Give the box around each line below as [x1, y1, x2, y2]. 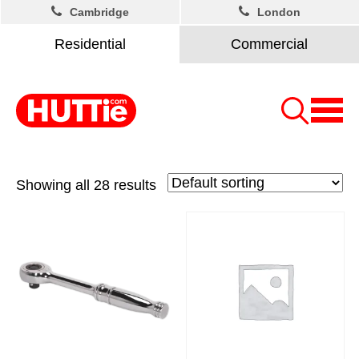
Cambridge [69, 6, 129, 18]
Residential [54, 36, 126, 52]
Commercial [231, 36, 308, 52]
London [257, 6, 301, 18]
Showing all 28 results [16, 177, 156, 193]
